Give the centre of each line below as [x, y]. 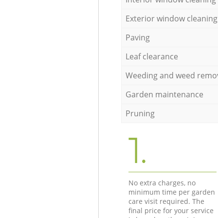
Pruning [140, 113]
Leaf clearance [152, 56]
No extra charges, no [162, 182]
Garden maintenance [164, 94]
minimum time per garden [172, 192]
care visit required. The [166, 201]
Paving [137, 37]
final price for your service [171, 210]
